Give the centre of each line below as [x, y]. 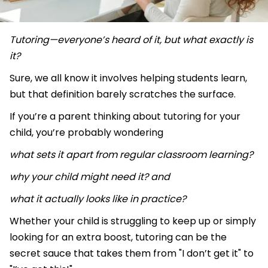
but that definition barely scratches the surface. [124, 95]
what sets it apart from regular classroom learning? [133, 155]
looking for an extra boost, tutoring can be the [118, 237]
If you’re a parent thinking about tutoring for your [125, 117]
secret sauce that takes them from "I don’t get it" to [132, 254]
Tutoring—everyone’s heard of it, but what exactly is [131, 40]
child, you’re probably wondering [88, 133]
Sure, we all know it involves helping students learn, [128, 78]
